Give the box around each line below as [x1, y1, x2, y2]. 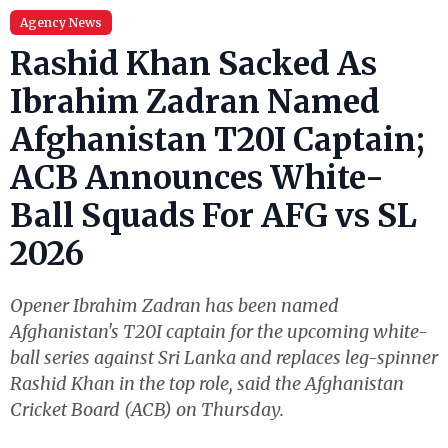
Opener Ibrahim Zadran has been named [10, 294, 339, 317]
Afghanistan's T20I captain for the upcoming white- [10, 320, 428, 343]
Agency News [20, 15, 102, 30]
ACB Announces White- [10, 158, 384, 198]
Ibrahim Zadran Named [10, 82, 380, 122]
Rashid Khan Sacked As [10, 44, 377, 84]
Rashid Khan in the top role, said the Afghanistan [10, 372, 404, 395]
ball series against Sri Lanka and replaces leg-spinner [10, 346, 438, 369]
